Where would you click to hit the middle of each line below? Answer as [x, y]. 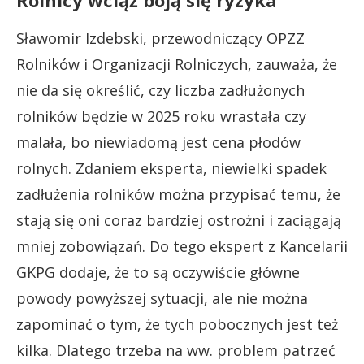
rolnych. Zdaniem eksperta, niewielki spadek [171, 168]
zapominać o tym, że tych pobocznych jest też [177, 324]
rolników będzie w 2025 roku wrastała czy [161, 116]
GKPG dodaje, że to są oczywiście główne [158, 272]
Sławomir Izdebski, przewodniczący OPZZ [160, 38]
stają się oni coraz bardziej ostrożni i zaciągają [179, 220]
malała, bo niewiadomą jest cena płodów [158, 142]
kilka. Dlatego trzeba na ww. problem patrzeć [176, 350]
